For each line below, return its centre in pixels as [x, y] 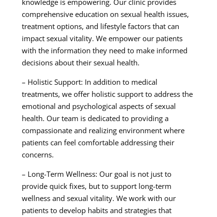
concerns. [38, 155]
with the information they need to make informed [104, 51]
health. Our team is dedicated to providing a [95, 118]
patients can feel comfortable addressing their [98, 143]
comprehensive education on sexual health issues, [105, 14]
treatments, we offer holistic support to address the [107, 94]
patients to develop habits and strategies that [96, 210]
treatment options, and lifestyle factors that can [100, 26]
